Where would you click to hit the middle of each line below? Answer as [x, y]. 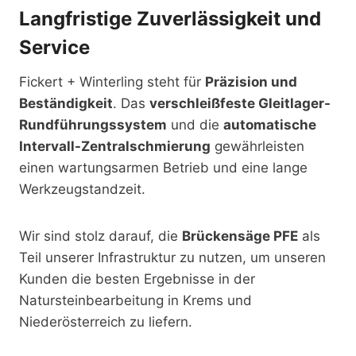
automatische [270, 125]
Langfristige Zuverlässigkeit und [170, 19]
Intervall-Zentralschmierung [115, 146]
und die [195, 125]
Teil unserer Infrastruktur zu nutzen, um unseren [172, 257]
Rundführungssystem [93, 125]
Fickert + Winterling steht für [112, 82]
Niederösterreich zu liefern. [106, 322]
